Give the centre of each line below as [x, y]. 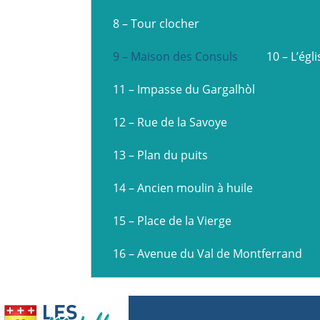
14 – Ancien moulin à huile [183, 187]
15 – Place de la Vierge [172, 220]
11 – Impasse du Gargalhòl [184, 89]
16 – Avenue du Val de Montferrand [207, 253]
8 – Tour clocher [156, 23]
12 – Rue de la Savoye [170, 122]
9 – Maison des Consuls [175, 56]
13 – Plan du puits [160, 155]
